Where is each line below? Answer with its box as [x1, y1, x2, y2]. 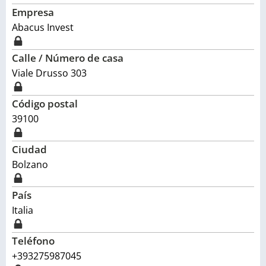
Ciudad [12, 142, 47, 156]
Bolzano [12, 158, 48, 171]
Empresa [12, 5, 54, 19]
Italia [12, 204, 33, 217]
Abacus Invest [12, 21, 74, 34]
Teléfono [12, 234, 55, 248]
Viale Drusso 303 [12, 66, 87, 80]
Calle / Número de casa [12, 51, 123, 65]
